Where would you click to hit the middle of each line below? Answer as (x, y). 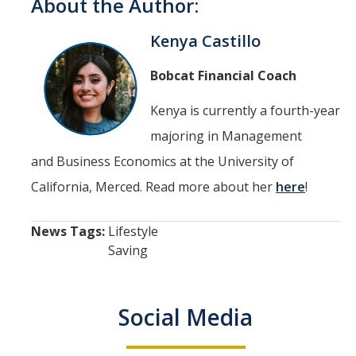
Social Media (186, 317)
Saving (128, 250)
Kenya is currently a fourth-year (245, 110)
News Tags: (70, 231)
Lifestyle (133, 231)
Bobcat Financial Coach (223, 75)
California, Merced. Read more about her (153, 186)
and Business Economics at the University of (163, 161)
